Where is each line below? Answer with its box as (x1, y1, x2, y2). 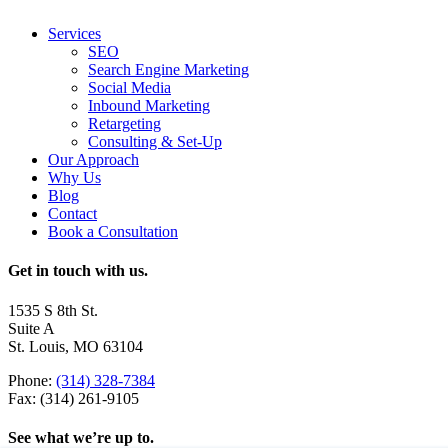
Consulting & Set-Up (88, 133, 222, 151)
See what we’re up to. (8, 428, 154, 446)
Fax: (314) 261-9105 (8, 389, 139, 407)
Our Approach (48, 151, 139, 169)
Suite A (8, 319, 55, 337)
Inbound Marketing (88, 97, 210, 115)
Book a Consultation (48, 223, 178, 241)
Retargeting (88, 115, 161, 133)
